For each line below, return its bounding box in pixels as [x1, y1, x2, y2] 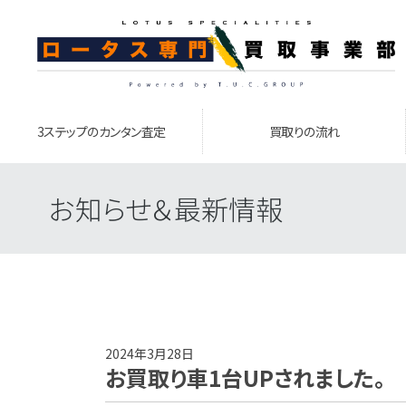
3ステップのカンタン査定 [36, 122, 166, 140]
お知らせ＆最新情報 [48, 188, 283, 228]
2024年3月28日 [104, 344, 194, 362]
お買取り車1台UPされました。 [104, 362, 385, 393]
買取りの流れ [268, 122, 340, 140]
